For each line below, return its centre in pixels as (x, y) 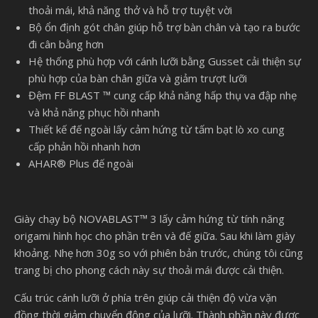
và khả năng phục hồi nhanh (94, 113)
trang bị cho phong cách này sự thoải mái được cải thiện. (149, 270)
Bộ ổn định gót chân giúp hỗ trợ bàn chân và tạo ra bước (164, 27)
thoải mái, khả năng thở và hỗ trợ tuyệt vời (130, 10)
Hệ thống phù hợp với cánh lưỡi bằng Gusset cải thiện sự (165, 61)
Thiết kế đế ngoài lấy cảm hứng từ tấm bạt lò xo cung (157, 130)
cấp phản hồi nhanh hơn (84, 147)
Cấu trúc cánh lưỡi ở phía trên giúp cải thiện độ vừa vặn (146, 298)
